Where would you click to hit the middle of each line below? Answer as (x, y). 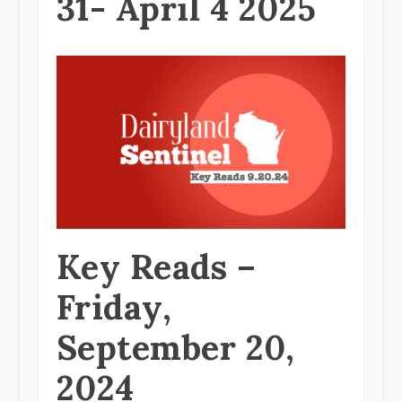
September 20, (175, 348)
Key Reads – (156, 267)
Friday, (114, 307)
